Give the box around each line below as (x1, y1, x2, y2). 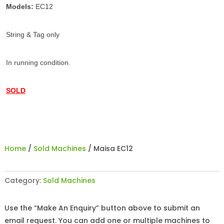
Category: (4, 175, 43, 185)
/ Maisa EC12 (85, 143, 133, 153)
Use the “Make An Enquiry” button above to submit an (4, 203, 200, 213)
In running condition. (6, 58, 70, 66)
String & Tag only (6, 30, 59, 38)
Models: (6, 2, 33, 10)
